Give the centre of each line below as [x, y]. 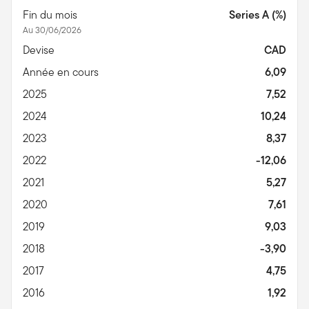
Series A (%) [258, 14]
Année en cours [62, 72]
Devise [40, 50]
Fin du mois [51, 14]
